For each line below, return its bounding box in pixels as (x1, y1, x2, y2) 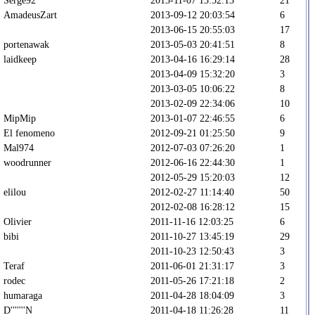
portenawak (4, 38, 49, 50)
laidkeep (4, 53, 37, 65)
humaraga (4, 289, 42, 301)
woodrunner (4, 156, 51, 168)
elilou (4, 186, 26, 198)
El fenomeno (4, 127, 55, 139)
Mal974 (4, 141, 34, 153)
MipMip (4, 112, 36, 124)
